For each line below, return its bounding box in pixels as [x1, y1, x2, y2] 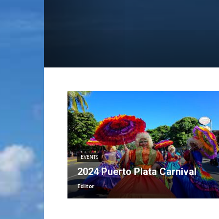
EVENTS [81, 154, 98, 160]
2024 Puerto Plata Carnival [77, 166, 197, 177]
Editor [77, 182, 94, 190]
